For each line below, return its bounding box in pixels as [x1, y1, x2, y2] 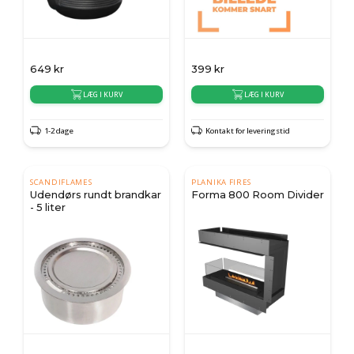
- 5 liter [30, 201, 66, 213]
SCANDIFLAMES [30, 177, 92, 187]
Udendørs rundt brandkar [30, 189, 161, 201]
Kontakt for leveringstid [205, 126, 290, 136]
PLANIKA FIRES [191, 177, 252, 187]
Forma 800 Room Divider [191, 189, 324, 201]
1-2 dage [44, 126, 73, 136]
